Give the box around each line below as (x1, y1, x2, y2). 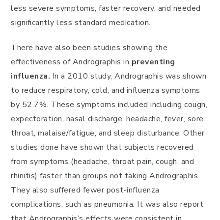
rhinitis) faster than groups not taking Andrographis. (11, 170, 200, 181)
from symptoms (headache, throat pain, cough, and (11, 156, 194, 167)
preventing (131, 56, 175, 67)
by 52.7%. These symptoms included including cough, (11, 99, 207, 110)
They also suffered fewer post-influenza (11, 185, 160, 195)
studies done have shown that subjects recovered (11, 142, 194, 153)
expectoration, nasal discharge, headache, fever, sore (11, 113, 204, 124)
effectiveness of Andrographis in (11, 56, 132, 67)
